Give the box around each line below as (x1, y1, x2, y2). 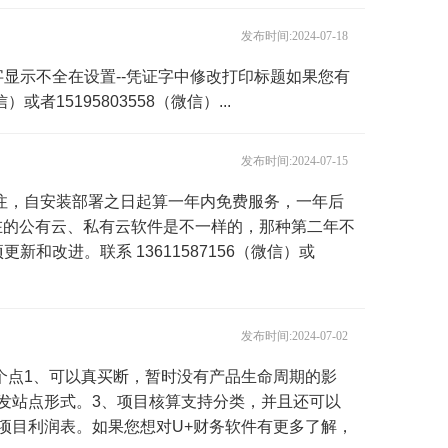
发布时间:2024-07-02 (240, 329, 348, 343)
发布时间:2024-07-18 (240, 29, 348, 43)
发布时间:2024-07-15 (240, 154, 348, 168)
